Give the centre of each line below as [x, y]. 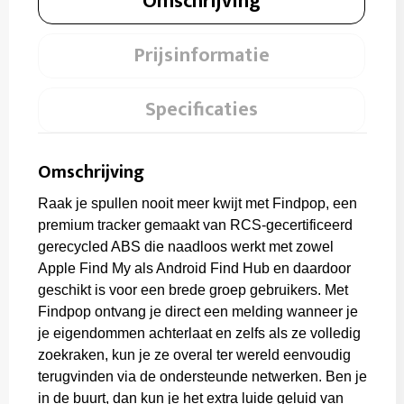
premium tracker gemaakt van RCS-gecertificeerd [195, 225]
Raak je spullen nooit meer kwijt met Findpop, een [197, 203]
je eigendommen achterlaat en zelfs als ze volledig [199, 333]
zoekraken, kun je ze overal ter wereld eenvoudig [194, 355]
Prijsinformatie [201, 55]
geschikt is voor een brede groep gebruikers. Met [193, 290]
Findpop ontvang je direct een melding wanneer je [197, 312]
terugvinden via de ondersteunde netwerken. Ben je [202, 376]
